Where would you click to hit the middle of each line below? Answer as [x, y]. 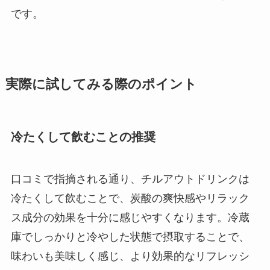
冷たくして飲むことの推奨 [83, 137]
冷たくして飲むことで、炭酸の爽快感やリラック [130, 198]
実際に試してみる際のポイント [101, 84]
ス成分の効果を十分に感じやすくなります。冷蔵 [130, 217]
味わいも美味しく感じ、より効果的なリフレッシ [130, 256]
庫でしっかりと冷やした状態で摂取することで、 [130, 237]
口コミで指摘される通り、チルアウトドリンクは [130, 179]
